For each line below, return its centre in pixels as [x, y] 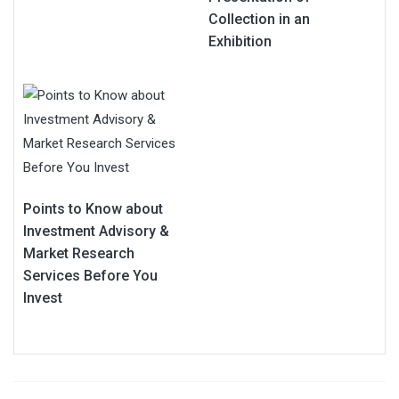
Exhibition [240, 41]
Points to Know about [93, 209]
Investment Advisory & [96, 231]
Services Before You [90, 276]
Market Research [79, 253]
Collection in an [259, 19]
